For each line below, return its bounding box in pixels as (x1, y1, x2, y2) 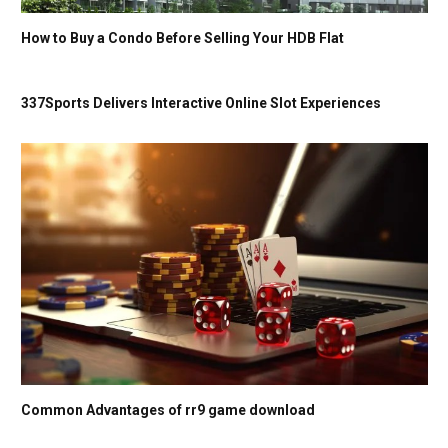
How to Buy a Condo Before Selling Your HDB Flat (21, 30, 344, 47)
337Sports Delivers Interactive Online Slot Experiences (21, 95, 381, 112)
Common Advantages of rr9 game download (21, 402, 315, 419)
